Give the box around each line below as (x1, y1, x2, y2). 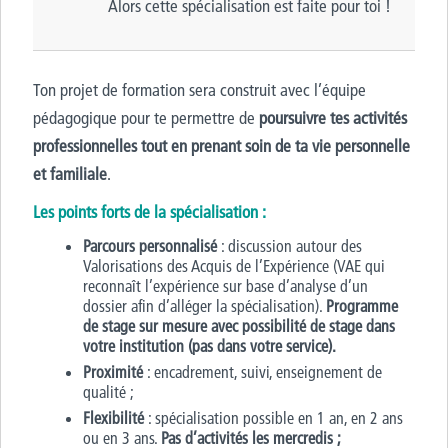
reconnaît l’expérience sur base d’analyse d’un (83, 276, 368, 296)
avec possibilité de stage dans (211, 316, 395, 336)
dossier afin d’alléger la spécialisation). (83, 296, 326, 316)
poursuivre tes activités (259, 107, 407, 128)
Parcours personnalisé (83, 236, 221, 256)
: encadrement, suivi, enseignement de (143, 362, 382, 382)
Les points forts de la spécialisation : (33, 201, 269, 222)
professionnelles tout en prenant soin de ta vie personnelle (33, 135, 410, 156)
